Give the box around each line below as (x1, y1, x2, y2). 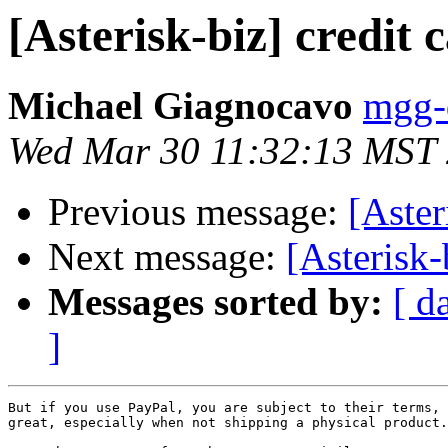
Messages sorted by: (48, 280, 383, 324)
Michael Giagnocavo (8, 84, 353, 128)
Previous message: (48, 190, 348, 234)
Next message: (48, 235, 286, 279)
